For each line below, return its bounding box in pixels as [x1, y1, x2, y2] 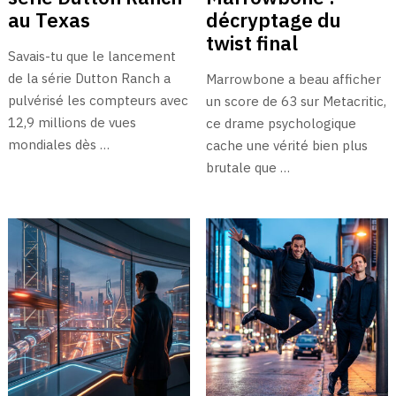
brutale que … [205, 158, 290, 176]
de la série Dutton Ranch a [7, 69, 171, 87]
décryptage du [205, 6, 341, 33]
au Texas [7, 6, 90, 33]
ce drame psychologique [205, 114, 356, 132]
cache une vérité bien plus [205, 136, 368, 154]
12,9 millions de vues [7, 113, 136, 131]
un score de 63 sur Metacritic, [205, 92, 386, 110]
